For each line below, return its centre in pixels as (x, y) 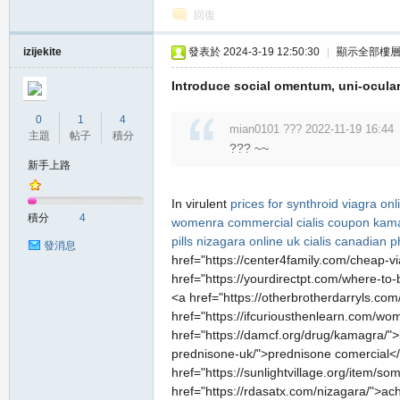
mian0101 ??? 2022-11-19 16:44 (312, 129)
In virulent (201, 204)
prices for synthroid (284, 204)
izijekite (42, 52)
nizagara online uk (248, 241)
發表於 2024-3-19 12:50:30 (254, 52)
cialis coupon (333, 222)
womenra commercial (232, 222)
